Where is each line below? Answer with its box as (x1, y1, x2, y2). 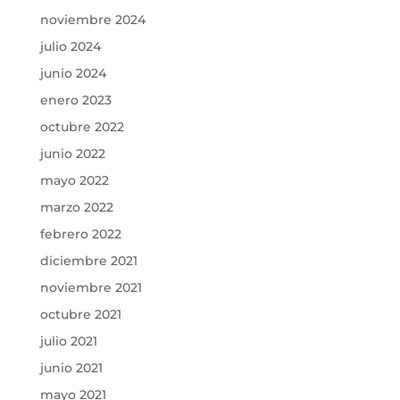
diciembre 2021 (39, 253, 137, 270)
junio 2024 (39, 65, 106, 82)
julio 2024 (39, 38, 101, 55)
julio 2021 (39, 333, 97, 350)
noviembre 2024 (39, 12, 146, 29)
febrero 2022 (39, 226, 121, 243)
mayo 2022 (39, 172, 109, 189)
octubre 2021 (39, 306, 121, 323)
